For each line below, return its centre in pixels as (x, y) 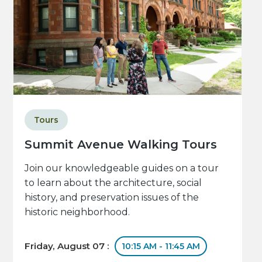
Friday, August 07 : (68, 246)
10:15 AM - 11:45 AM (161, 247)
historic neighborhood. (77, 212)
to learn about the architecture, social (113, 183)
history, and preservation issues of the (112, 198)
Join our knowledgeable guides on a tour (122, 168)
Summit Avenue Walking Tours (121, 145)
